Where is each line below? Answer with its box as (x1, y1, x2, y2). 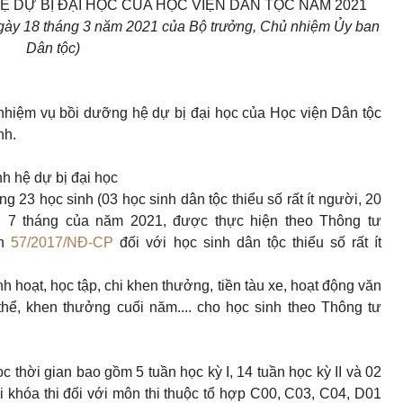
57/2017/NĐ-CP (11, 235, 114, 250)
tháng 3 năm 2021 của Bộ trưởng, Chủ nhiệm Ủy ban (40, 19, 380, 34)
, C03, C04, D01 (276, 386, 382, 401)
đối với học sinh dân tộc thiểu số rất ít (113, 235, 382, 250)
